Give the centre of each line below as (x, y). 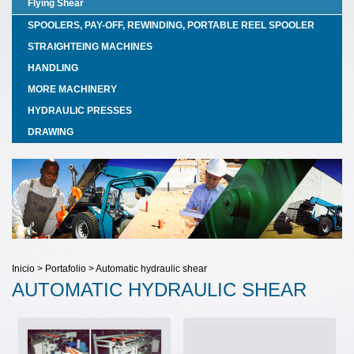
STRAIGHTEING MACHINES (90, 47)
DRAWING (51, 132)
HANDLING (53, 68)
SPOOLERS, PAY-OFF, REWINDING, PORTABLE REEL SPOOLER (171, 25)
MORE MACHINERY (72, 89)
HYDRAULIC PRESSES (80, 111)
